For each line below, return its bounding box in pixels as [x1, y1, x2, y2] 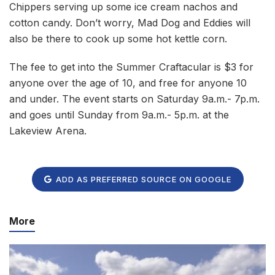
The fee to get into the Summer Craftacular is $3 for [9, 61, 254, 74]
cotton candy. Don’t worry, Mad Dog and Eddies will [9, 17, 250, 29]
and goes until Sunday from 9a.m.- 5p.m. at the [9, 109, 229, 122]
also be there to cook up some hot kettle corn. [9, 33, 227, 45]
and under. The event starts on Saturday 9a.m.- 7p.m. [9, 93, 260, 106]
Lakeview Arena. [9, 125, 87, 137]
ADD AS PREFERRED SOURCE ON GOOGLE [53, 174, 231, 184]
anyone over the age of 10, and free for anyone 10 [9, 77, 247, 90]
